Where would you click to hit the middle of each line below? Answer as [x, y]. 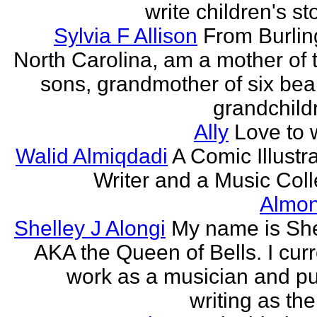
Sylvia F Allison [126, 36]
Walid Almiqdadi [92, 156]
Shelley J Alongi [90, 228]
